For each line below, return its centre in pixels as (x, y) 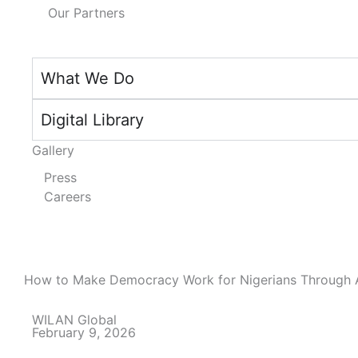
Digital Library (92, 120)
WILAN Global (74, 320)
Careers (68, 197)
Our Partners (86, 13)
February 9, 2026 (84, 332)
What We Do (88, 78)
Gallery (53, 150)
